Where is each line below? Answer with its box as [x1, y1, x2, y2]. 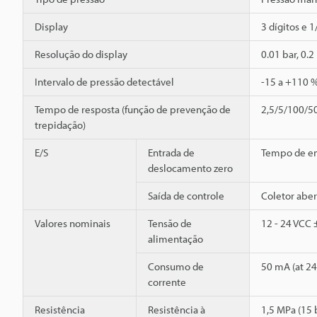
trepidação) [35, 117, 86, 132]
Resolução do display [35, 47, 127, 61]
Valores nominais [35, 216, 110, 230]
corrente [148, 275, 186, 289]
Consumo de [148, 259, 204, 273]
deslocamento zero [148, 161, 233, 175]
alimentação [148, 231, 203, 246]
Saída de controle [148, 188, 224, 202]
